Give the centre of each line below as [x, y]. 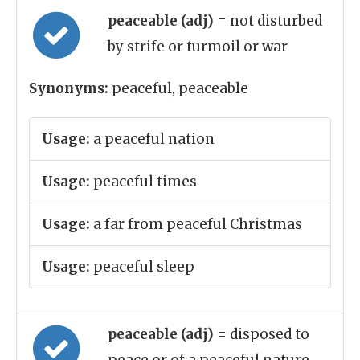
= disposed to [263, 334]
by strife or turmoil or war [198, 47]
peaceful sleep [142, 267]
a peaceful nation [152, 139]
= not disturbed [270, 21]
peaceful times [143, 182]
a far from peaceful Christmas [196, 224]
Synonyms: [69, 88]
